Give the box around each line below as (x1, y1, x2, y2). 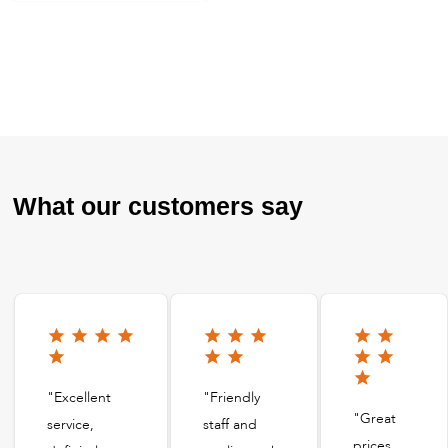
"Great (353, 409, 397, 429)
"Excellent (47, 388, 112, 408)
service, (47, 415, 95, 435)
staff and (203, 415, 258, 435)
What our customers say (13, 192, 304, 221)
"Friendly (203, 388, 261, 408)
